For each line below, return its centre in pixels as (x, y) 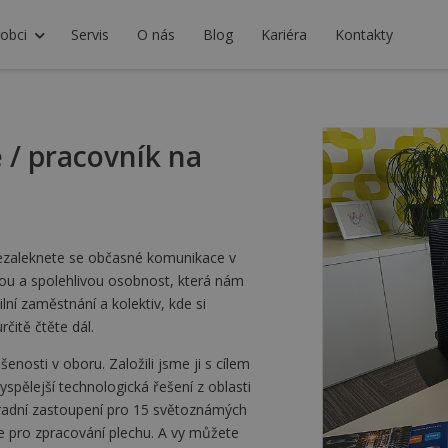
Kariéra (283, 34)
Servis (89, 34)
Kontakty (363, 34)
